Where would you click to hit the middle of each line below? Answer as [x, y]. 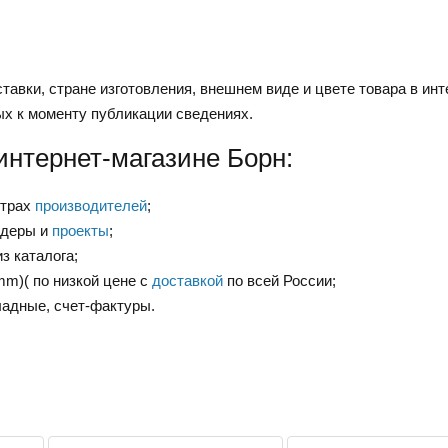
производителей [91, 206]
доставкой [187, 281]
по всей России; [279, 281]
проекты [80, 231]
